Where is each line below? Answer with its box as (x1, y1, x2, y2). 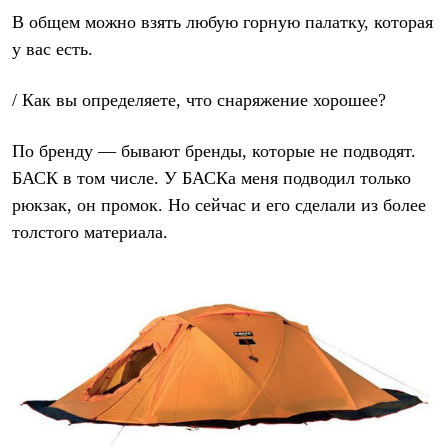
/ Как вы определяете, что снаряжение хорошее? (12, 90, 386, 111)
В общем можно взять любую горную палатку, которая (12, 12, 433, 33)
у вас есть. (12, 39, 93, 60)
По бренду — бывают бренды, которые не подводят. (12, 141, 416, 162)
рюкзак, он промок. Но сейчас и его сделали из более (12, 195, 426, 216)
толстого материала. (12, 222, 168, 243)
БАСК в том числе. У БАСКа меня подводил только (12, 168, 411, 189)
